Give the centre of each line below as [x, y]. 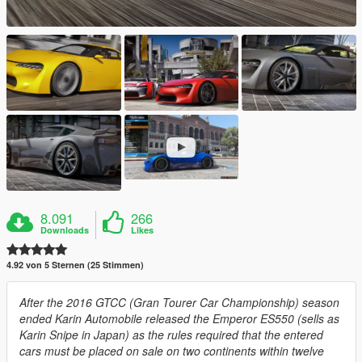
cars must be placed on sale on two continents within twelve [172, 351]
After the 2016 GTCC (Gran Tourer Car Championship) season [179, 303]
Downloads [65, 230]
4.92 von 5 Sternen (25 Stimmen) [75, 265]
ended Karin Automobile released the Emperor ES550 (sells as [179, 319]
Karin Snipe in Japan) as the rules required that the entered [171, 335]
